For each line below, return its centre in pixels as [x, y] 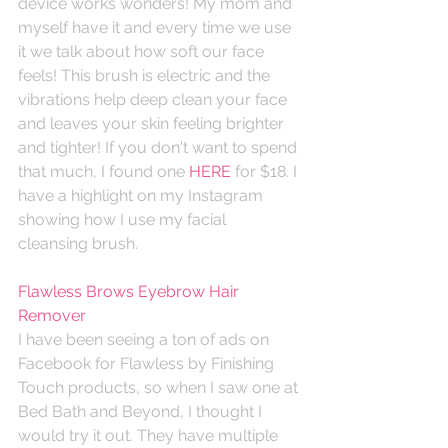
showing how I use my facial [124, 219]
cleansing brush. [80, 243]
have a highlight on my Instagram [142, 195]
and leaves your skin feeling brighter [153, 123]
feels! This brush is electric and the [146, 75]
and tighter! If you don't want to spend [159, 147]
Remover [52, 315]
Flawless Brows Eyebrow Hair [130, 291]
